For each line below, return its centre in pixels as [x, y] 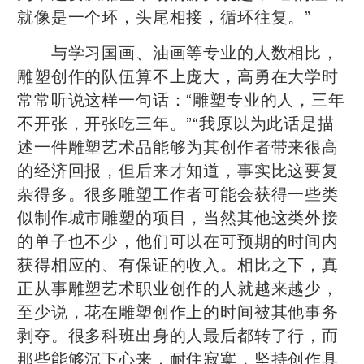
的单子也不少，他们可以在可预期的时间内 [178, 240]
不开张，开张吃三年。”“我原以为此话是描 [176, 122]
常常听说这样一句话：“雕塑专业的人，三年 [181, 98]
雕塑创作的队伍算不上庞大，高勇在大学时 [178, 75]
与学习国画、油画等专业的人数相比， [178, 51]
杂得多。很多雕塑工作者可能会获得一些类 [178, 193]
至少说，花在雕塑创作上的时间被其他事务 [178, 310]
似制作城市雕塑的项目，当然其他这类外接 [178, 216]
